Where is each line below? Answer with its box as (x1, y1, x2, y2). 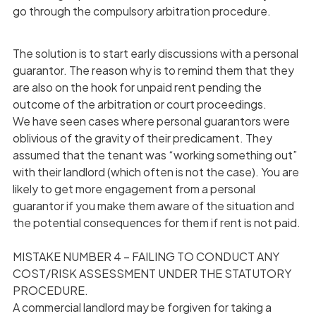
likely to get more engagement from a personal (12, 181, 255, 196)
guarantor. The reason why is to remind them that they (12, 62, 294, 78)
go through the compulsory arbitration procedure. (12, 3, 271, 18)
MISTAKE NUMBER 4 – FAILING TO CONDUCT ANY (12, 248, 279, 264)
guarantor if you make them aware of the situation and (12, 197, 294, 213)
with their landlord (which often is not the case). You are (12, 164, 299, 179)
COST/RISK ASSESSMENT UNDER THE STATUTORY (12, 265, 291, 281)
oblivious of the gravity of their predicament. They (12, 130, 272, 145)
